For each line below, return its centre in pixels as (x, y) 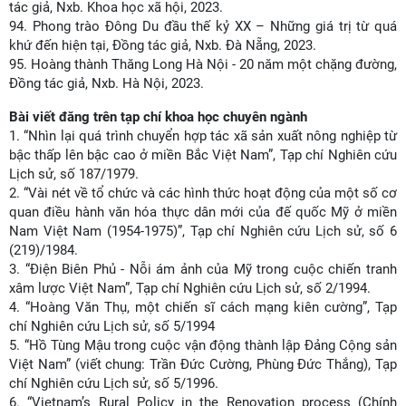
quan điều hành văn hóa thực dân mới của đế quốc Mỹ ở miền (203, 212)
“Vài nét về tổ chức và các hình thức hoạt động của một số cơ (210, 193)
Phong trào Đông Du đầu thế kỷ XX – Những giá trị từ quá (215, 26)
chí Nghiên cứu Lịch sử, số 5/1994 (112, 326)
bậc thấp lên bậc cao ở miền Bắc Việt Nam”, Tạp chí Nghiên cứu (203, 155)
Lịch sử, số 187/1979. (76, 174)
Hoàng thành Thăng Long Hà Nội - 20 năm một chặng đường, (214, 64)
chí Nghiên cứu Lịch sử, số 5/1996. (114, 383)
